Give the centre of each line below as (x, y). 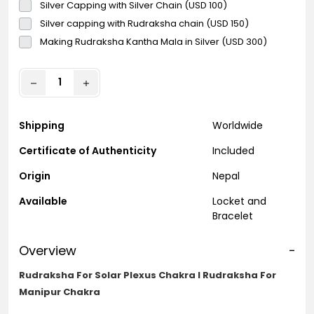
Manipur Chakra (60, 292)
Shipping (42, 125)
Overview (48, 250)
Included (233, 150)
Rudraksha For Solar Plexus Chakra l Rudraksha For (148, 275)
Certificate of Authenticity (88, 150)
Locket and (239, 201)
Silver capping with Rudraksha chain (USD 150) (144, 23)
